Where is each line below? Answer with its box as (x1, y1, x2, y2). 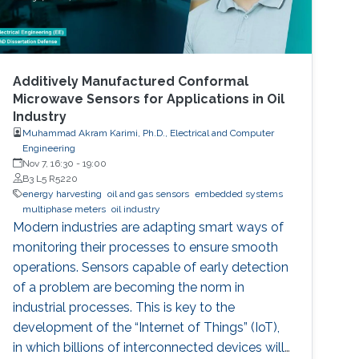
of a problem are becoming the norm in (13, 279, 245, 295)
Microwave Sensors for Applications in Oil (13, 91, 285, 107)
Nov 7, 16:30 (22, 157, 75, 169)
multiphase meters (22, 203, 107, 215)
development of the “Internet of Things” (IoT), (13, 319, 280, 335)
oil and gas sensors (107, 188, 190, 200)
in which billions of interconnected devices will (13, 339, 285, 355)
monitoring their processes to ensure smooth (13, 239, 279, 255)
